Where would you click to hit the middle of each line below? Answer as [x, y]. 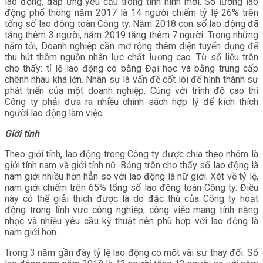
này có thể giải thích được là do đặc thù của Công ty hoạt [131, 199]
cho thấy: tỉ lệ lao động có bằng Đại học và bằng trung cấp [131, 69]
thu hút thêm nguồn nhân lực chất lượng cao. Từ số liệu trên [131, 58]
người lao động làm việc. [54, 113]
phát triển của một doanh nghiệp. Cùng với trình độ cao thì [131, 91]
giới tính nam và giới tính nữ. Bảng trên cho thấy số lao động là [131, 166]
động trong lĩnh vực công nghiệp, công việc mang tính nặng [131, 210]
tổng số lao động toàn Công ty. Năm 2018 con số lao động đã [131, 24]
